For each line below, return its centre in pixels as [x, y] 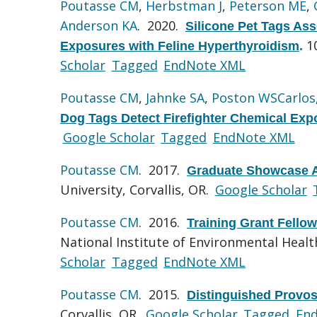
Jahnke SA [175, 97]
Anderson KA [99, 25]
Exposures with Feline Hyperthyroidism [180, 46]
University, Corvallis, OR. [136, 189]
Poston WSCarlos [264, 97]
